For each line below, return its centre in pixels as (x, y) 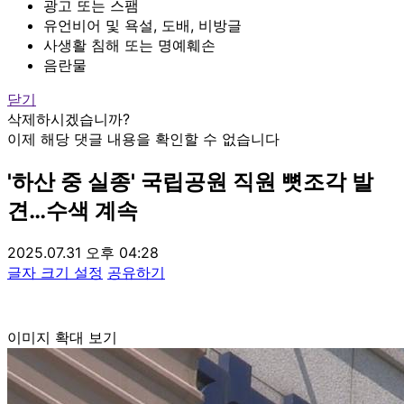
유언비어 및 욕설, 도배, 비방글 (142, 25)
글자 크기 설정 (55, 272)
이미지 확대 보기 (62, 337)
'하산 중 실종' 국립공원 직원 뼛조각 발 (190, 181)
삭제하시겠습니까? (69, 119)
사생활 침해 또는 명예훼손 (129, 45)
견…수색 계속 (73, 210)
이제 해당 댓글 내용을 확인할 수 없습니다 (143, 138)
